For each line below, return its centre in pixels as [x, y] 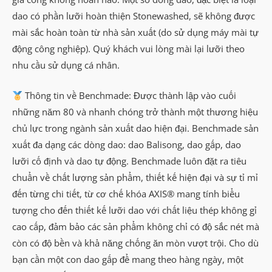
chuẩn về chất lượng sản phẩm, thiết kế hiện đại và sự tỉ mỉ [135, 178]
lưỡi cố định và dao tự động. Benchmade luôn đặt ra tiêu [129, 161]
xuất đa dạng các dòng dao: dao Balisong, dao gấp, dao [127, 145]
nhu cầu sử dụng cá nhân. [66, 65]
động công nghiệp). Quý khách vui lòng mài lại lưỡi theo [128, 48]
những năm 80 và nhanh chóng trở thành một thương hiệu [135, 112]
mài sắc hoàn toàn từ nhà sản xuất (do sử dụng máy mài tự [135, 32]
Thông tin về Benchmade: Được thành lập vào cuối [129, 96]
